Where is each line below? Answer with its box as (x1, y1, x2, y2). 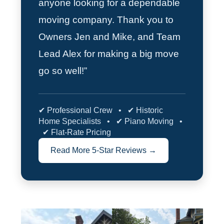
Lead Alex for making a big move (38, 48, 179, 59)
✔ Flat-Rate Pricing (38, 127, 111, 136)
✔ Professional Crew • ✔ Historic (38, 105, 163, 114)
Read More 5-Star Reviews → (50, 145, 157, 154)
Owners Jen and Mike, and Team (38, 31, 181, 42)
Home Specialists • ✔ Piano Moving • (38, 116, 183, 125)
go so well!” (38, 65, 87, 76)
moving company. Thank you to (38, 14, 174, 25)
